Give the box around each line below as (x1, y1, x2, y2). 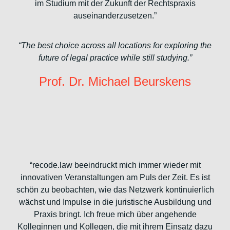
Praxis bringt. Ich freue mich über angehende (33, 209, 197, 219)
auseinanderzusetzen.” (73, 11, 157, 20)
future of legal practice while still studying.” (38, 53, 192, 62)
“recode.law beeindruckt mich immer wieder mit (29, 160, 201, 169)
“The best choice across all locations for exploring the (18, 41, 212, 50)
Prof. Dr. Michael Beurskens (39, 74, 191, 88)
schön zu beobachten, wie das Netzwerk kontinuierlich (16, 185, 214, 194)
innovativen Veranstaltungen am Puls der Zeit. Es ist (20, 172, 210, 182)
